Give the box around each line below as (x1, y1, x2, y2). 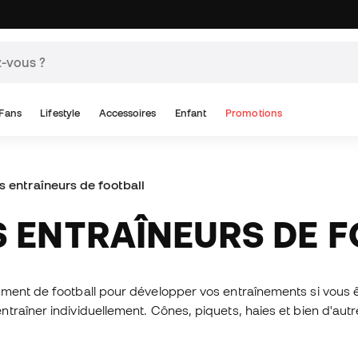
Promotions (225, 107, 282, 119)
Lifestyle (40, 107, 81, 119)
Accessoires (98, 107, 157, 119)
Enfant (175, 107, 207, 119)
